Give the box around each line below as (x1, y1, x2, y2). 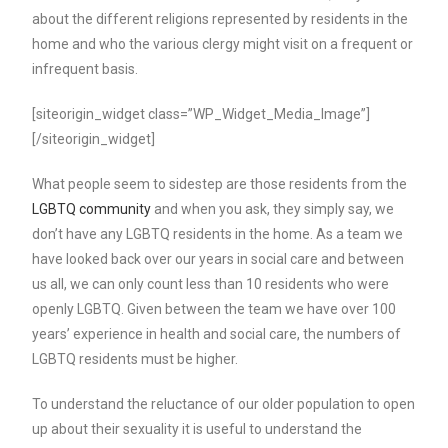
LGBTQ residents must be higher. (32, 351, 239, 367)
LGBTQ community (32, 201, 152, 217)
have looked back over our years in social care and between (32, 251, 405, 267)
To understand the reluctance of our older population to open (32, 396, 416, 412)
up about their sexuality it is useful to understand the (32, 421, 363, 437)
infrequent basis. (32, 61, 139, 77)
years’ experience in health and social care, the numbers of (32, 326, 402, 342)
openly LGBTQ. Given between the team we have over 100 (32, 301, 397, 317)
